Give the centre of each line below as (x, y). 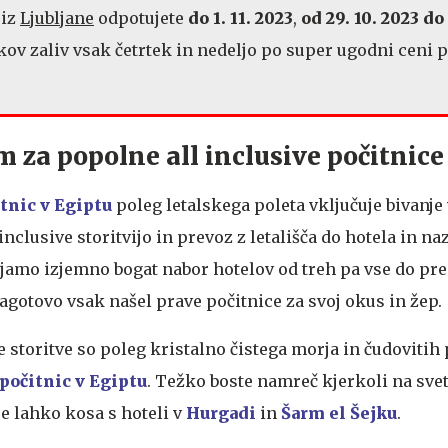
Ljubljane (57, 18)
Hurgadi (221, 413)
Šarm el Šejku (339, 413)
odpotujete (141, 18)
